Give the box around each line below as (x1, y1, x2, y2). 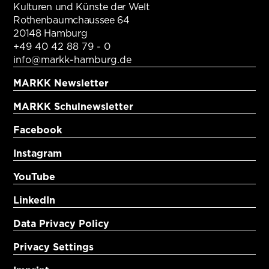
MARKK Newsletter (13, 77, 109, 89)
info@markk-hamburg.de (13, 53, 132, 65)
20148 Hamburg (13, 27, 88, 39)
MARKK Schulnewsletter (13, 100, 134, 112)
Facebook (13, 124, 62, 136)
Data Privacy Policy (13, 217, 110, 229)
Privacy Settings (13, 241, 94, 253)
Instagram (13, 147, 62, 159)
